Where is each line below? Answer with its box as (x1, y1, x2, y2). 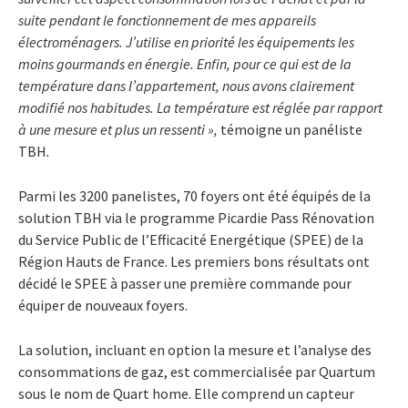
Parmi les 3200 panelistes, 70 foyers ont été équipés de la (18, 186, 371, 205)
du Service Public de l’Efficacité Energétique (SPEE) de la (18, 229, 363, 249)
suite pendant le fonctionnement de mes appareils (18, 10, 316, 29)
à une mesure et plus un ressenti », (18, 119, 220, 138)
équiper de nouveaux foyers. (18, 295, 188, 314)
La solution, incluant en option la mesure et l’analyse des (18, 340, 372, 359)
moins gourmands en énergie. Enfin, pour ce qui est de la (18, 54, 352, 73)
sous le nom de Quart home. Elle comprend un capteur (18, 383, 354, 403)
